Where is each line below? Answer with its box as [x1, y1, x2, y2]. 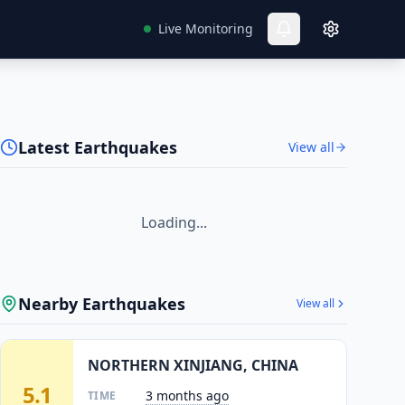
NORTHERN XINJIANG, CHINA [88, 355, 298, 375]
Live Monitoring [158, 20, 253, 37]
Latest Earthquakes [18, 137, 177, 158]
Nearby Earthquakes [18, 293, 185, 315]
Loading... [140, 212, 207, 232]
